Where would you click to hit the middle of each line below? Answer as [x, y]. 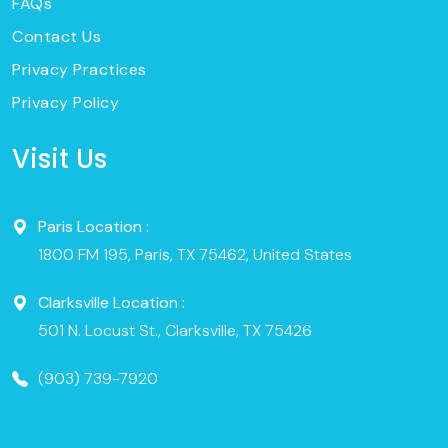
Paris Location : [93, 227]
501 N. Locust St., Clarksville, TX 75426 [175, 331]
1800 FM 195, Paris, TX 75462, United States [195, 255]
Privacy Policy [65, 103]
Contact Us [56, 37]
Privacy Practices [79, 70]
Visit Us [59, 159]
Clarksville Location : [111, 303]
